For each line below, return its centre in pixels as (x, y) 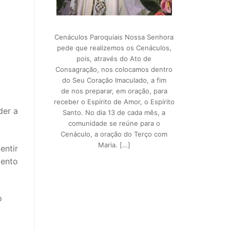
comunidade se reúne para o (114, 123)
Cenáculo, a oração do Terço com (114, 134)
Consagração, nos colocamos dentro (114, 69)
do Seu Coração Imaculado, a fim (114, 80)
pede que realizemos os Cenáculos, (114, 48)
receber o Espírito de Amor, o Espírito (114, 102)
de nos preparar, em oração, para (114, 91)
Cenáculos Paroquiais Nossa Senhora (114, 37)
